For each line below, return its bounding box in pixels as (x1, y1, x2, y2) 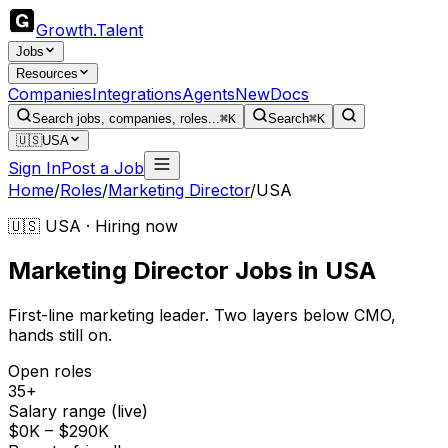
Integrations (92, 84, 182, 104)
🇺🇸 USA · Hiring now (8, 216, 178, 236)
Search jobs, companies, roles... (32, 111, 220, 126)
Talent (96, 20, 143, 40)
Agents (182, 84, 235, 104)
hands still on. (8, 324, 112, 345)
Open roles (8, 360, 92, 381)
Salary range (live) (8, 400, 148, 421)
